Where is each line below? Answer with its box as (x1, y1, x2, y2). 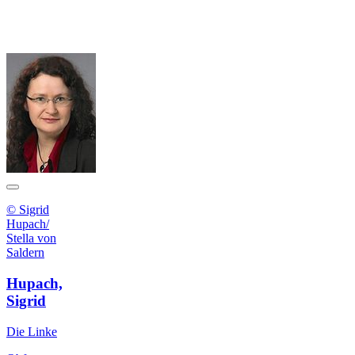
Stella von (6, 231, 56, 246)
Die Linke (6, 324, 57, 338)
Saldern (6, 246, 44, 260)
